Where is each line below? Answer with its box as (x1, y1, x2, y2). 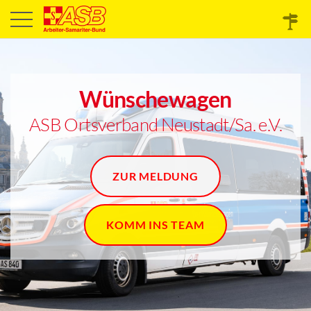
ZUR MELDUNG (112, 169, 199, 183)
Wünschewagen (79, 85, 232, 112)
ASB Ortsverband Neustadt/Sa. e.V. (29, 113, 282, 135)
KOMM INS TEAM (106, 218, 205, 231)
